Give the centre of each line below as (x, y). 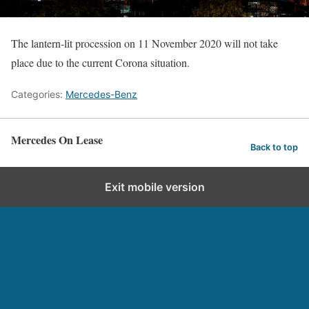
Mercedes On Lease (57, 140)
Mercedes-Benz (101, 94)
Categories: (38, 94)
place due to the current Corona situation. (100, 62)
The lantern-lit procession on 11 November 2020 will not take (144, 43)
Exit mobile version (154, 187)
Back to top (274, 147)
